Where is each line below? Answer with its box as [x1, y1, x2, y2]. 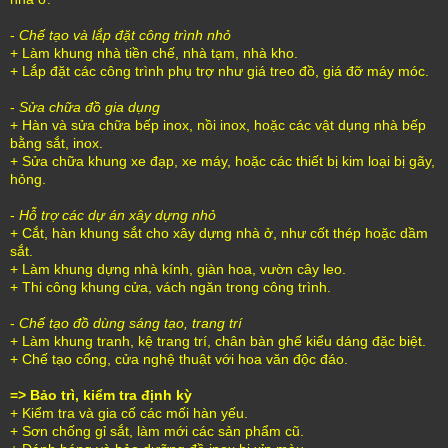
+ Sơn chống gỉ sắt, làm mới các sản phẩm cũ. [10, 422, 304, 439]
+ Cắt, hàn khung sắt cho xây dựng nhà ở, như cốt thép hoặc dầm [10, 224, 428, 241]
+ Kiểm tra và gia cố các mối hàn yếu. [10, 404, 248, 421]
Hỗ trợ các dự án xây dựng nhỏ [19, 206, 216, 223]
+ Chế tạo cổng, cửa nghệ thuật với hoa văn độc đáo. [10, 350, 348, 367]
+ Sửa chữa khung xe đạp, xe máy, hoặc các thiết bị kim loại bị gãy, [10, 152, 435, 169]
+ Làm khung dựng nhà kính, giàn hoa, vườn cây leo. [10, 260, 346, 277]
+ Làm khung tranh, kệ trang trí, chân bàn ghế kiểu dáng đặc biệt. [10, 332, 426, 349]
